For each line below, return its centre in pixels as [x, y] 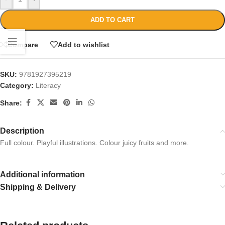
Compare [23, 44]
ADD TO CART [113, 20]
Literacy [48, 86]
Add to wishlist [84, 44]
